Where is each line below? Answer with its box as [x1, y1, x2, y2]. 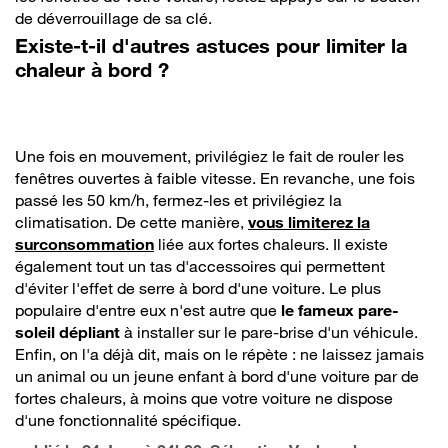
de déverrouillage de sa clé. [15, 8, 212, 29]
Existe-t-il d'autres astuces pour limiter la [15, 34, 407, 59]
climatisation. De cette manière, [15, 212, 248, 233]
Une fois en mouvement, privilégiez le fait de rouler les [15, 146, 404, 167]
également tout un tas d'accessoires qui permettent [15, 256, 385, 277]
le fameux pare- [281, 300, 399, 321]
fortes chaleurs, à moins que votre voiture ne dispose [15, 388, 393, 409]
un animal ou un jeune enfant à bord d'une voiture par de [15, 366, 419, 387]
